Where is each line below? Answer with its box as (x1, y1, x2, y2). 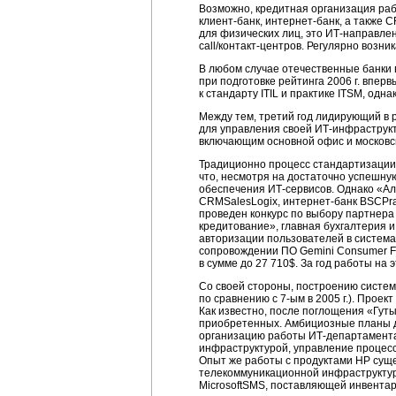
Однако (334, 183, 377, 195)
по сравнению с (199, 293, 280, 305)
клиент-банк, (199, 15, 263, 27)
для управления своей (199, 123, 315, 135)
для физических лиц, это (199, 27, 325, 40)
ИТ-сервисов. (268, 183, 334, 195)
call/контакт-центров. (199, 40, 304, 52)
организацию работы (199, 330, 308, 342)
